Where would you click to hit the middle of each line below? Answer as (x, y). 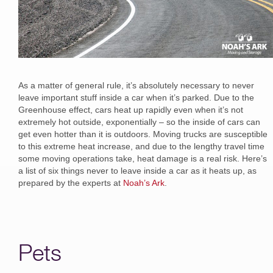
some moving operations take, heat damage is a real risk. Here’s (143, 158)
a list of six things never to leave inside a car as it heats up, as (137, 170)
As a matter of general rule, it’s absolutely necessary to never (136, 85)
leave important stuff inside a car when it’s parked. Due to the (136, 97)
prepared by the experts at (71, 183)
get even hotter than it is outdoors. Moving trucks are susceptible (143, 134)
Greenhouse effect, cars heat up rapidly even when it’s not (131, 109)
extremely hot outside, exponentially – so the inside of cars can (139, 122)
